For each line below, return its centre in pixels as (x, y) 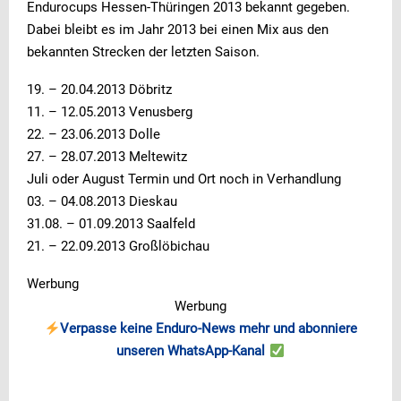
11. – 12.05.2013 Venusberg (110, 112)
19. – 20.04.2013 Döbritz (99, 90)
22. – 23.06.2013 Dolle (94, 135)
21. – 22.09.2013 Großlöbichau (118, 247)
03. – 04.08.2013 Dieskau (102, 202)
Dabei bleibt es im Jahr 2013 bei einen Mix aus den (178, 30)
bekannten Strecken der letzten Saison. (143, 52)
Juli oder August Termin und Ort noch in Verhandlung (184, 179)
